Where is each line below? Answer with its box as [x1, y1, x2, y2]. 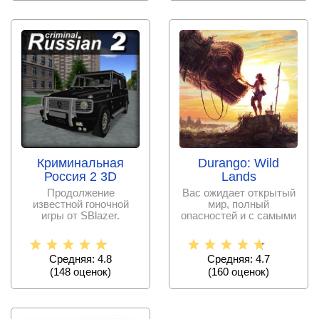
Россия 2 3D [44, 169, 117, 184]
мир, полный [208, 198, 269, 210]
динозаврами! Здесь [189, 232, 288, 244]
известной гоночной [32, 198, 129, 210]
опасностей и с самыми [181, 209, 296, 221]
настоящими [208, 221, 269, 233]
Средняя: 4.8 [49, 253, 112, 265]
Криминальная [37, 156, 124, 170]
